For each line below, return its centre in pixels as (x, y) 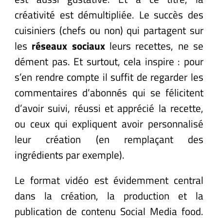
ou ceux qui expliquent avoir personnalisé (109, 123)
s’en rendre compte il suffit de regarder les (109, 77)
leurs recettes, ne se (154, 45)
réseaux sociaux (68, 45)
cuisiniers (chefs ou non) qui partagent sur (109, 30)
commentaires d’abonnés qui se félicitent (109, 92)
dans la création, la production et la (109, 195)
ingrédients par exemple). (70, 154)
